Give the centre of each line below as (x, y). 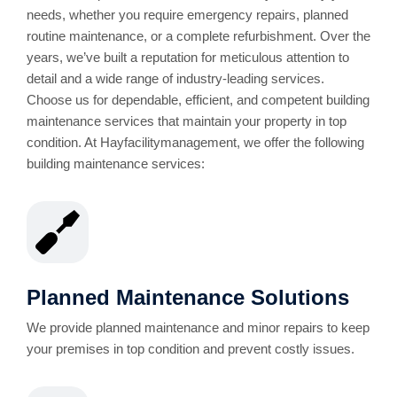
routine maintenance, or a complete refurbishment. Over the (198, 36)
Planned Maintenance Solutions (188, 297)
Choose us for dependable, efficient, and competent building (198, 100)
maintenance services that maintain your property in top (187, 121)
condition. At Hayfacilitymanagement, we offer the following (195, 142)
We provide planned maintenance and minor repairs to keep (198, 327)
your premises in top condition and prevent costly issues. (191, 349)
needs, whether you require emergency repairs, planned (187, 15)
